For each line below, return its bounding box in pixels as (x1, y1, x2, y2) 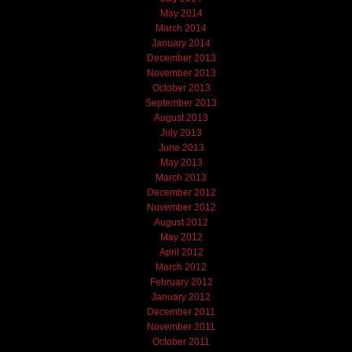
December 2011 (147, 306, 216, 317)
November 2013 (146, 67, 216, 79)
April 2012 (159, 246, 203, 258)
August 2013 (154, 112, 209, 123)
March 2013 (156, 171, 207, 183)
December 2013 (146, 52, 216, 64)
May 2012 (159, 231, 203, 243)
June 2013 (158, 141, 204, 153)
